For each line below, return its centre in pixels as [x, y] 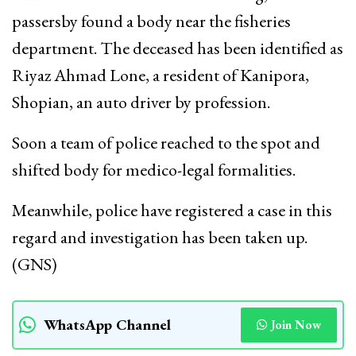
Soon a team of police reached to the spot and [166, 142]
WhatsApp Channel [107, 324]
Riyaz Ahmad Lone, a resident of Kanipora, [161, 75]
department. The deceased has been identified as [178, 48]
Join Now [296, 324]
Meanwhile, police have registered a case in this [172, 210]
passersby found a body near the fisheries [151, 21]
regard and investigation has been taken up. [160, 237]
